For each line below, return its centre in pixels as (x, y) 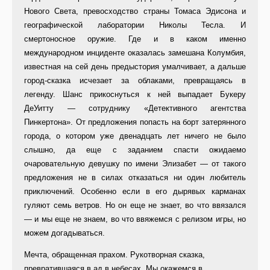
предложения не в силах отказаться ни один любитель (135, 178)
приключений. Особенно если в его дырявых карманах (135, 192)
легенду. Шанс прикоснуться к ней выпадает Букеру (135, 95)
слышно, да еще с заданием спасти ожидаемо (135, 150)
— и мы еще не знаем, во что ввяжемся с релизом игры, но (135, 219)
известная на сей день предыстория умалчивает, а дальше (135, 67)
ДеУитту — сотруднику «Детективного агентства (135, 108)
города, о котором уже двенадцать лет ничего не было (135, 136)
